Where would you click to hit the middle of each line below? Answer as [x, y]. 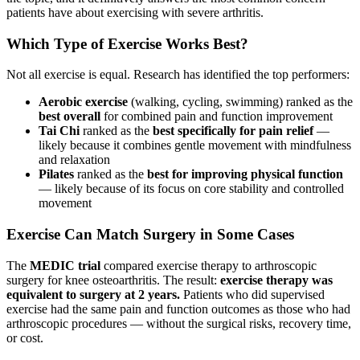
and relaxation [74, 160]
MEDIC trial [65, 265]
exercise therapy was [276, 280]
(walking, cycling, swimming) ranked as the [240, 102]
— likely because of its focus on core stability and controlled [191, 189]
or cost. [25, 337]
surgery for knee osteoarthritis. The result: [113, 280]
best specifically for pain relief [233, 131]
